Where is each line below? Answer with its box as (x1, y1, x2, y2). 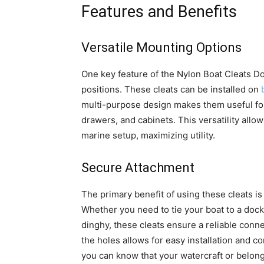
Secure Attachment (81, 160, 194, 175)
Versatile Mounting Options (81, 40, 242, 55)
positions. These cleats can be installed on (81, 84, 261, 95)
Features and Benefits (81, 2, 237, 21)
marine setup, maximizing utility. (81, 130, 215, 141)
